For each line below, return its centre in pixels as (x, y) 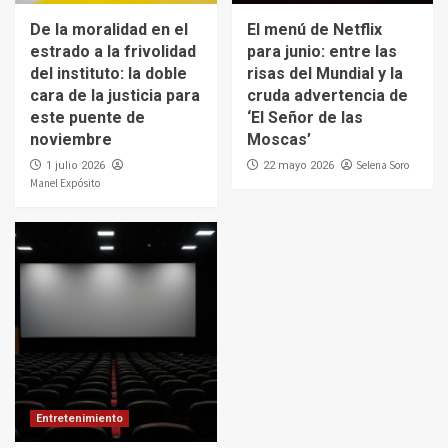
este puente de (87, 117)
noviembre (71, 139)
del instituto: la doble (108, 73)
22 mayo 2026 (298, 165)
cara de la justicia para (115, 95)
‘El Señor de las (304, 117)
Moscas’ (278, 139)
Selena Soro (382, 164)
